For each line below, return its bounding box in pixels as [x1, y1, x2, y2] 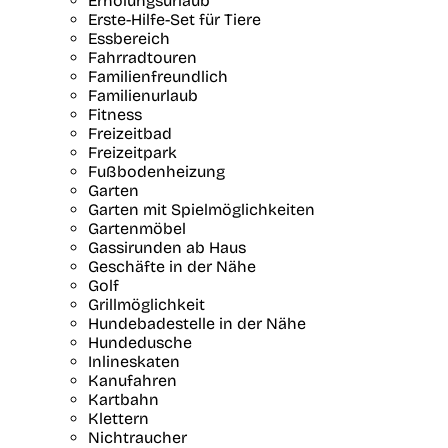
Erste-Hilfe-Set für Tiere [88, 9, 261, 29]
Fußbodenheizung [88, 161, 225, 181]
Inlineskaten [88, 351, 180, 371]
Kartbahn [88, 389, 159, 409]
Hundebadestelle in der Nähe [88, 313, 306, 333]
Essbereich [88, 28, 170, 48]
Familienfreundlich [88, 66, 228, 86]
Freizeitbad [88, 123, 172, 143]
